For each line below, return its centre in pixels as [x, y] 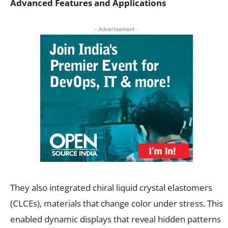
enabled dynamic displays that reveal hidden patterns [116, 219]
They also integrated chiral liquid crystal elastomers [111, 187]
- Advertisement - [117, 29]
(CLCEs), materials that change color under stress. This [117, 203]
